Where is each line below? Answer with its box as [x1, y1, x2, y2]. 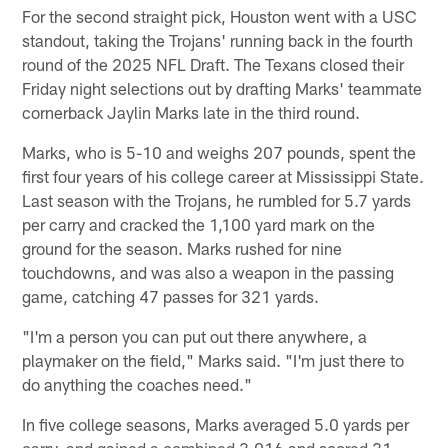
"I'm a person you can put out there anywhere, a [22, 325, 368, 346]
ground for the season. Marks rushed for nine [22, 237, 343, 258]
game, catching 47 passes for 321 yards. [22, 285, 320, 306]
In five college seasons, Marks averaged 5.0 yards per [22, 413, 410, 434]
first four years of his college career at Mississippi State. [22, 165, 425, 186]
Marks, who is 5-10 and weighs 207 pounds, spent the [22, 141, 417, 162]
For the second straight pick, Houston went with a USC [22, 5, 418, 26]
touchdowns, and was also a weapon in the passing [22, 261, 395, 282]
